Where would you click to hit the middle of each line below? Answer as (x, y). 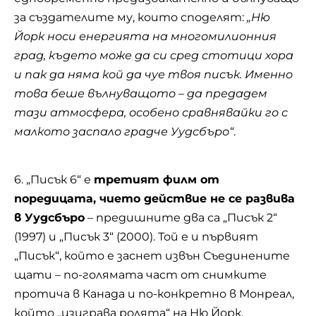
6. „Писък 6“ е (54, 180)
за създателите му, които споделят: (130, 17)
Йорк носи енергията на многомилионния (145, 36)
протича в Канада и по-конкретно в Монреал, (154, 294)
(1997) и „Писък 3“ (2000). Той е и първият (136, 237)
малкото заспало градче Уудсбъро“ (124, 131)
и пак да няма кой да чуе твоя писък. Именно (153, 74)
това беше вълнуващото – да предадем (141, 93)
